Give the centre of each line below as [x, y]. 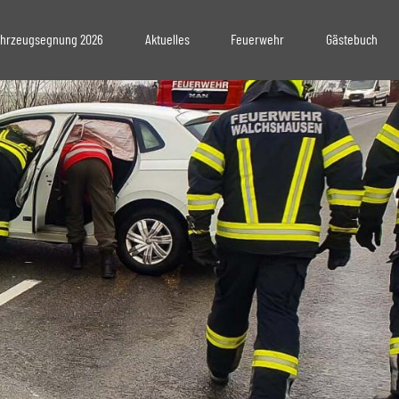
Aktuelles [167, 39]
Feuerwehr [258, 39]
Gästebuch [352, 39]
